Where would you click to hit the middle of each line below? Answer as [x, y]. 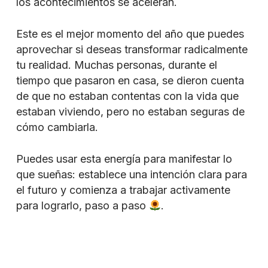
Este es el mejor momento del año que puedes [130, 34]
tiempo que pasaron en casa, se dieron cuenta [130, 81]
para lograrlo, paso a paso [82, 206]
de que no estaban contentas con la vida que [127, 96]
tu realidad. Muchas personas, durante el [116, 65]
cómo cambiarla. [57, 127]
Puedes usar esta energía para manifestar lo [124, 159]
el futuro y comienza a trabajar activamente [123, 190]
